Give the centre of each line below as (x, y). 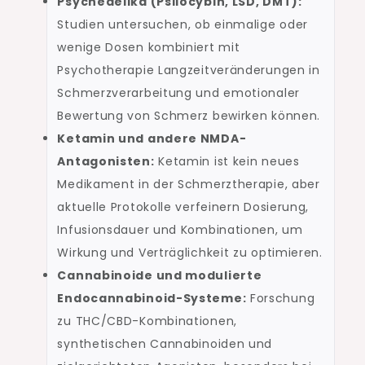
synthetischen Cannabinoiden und (165, 344)
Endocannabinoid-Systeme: (152, 299)
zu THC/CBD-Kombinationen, (147, 321)
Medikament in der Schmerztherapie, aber (189, 185)
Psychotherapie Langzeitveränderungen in (189, 70)
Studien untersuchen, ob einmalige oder (183, 25)
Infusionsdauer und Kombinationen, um (180, 230)
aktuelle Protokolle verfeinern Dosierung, (183, 207)
